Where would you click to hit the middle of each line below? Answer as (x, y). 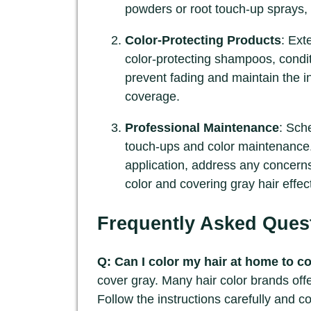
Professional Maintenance (202, 128)
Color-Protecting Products (203, 41)
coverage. (152, 97)
